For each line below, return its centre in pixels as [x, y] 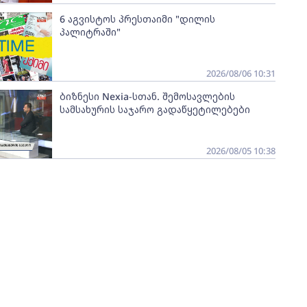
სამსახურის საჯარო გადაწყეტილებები [155, 110]
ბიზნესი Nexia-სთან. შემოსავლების [147, 97]
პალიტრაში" [90, 32]
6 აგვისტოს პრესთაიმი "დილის [137, 19]
